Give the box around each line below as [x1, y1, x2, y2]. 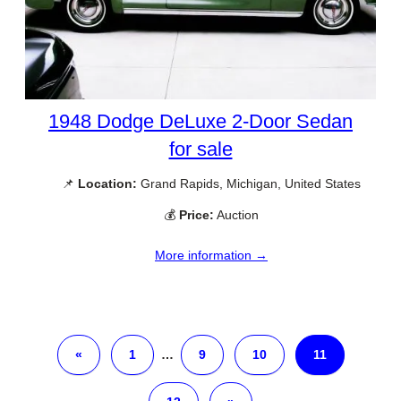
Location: [78, 176, 137, 192]
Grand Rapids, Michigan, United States [137, 176, 361, 192]
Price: [179, 208, 214, 223]
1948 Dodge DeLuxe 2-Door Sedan [48, 110, 353, 133]
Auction [214, 208, 259, 223]
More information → [155, 247, 268, 262]
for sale [168, 138, 233, 161]
